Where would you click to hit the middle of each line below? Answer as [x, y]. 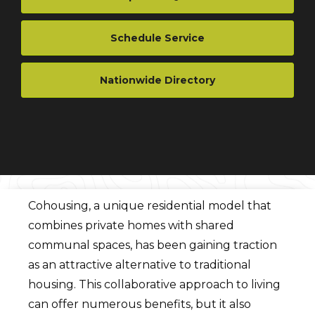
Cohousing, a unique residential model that [150, 206]
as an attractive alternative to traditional [140, 265]
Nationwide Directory [157, 80]
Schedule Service [157, 38]
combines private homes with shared [131, 225]
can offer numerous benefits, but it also [140, 304]
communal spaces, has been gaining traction [153, 245]
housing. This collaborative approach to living [155, 284]
